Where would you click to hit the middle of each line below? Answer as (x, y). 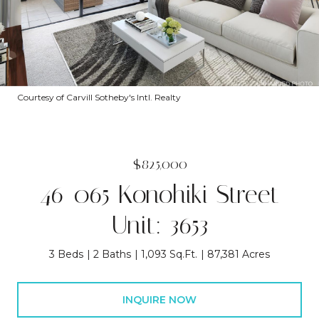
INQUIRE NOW (159, 299)
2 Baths (112, 254)
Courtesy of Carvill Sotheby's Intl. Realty (99, 97)
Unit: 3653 (159, 225)
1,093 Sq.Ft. (169, 254)
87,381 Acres (239, 254)
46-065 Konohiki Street (159, 194)
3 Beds (66, 254)
